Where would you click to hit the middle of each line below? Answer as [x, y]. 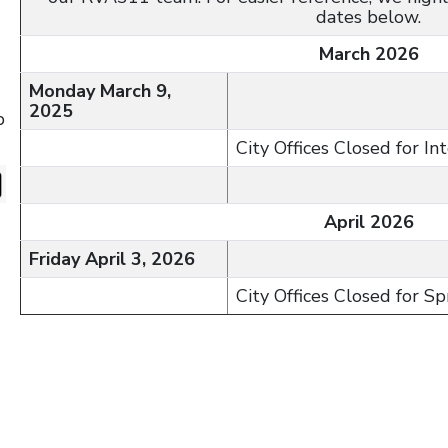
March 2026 [368, 54]
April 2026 [368, 222]
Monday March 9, [100, 91]
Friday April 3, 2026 [112, 259]
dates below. [368, 17]
